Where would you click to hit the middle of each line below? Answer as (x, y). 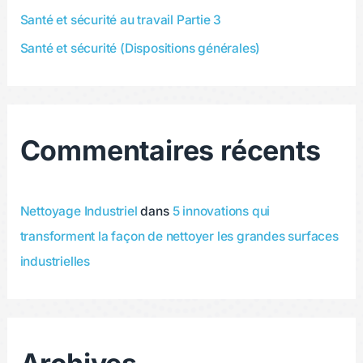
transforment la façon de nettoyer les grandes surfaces (179, 237)
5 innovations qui (221, 211)
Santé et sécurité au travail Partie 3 (121, 19)
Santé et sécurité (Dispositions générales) (140, 48)
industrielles (55, 262)
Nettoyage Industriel (79, 211)
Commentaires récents (170, 151)
